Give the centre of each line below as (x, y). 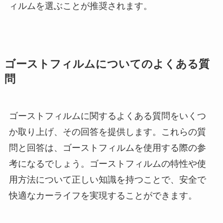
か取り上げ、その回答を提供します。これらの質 (107, 132)
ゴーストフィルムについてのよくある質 (107, 64)
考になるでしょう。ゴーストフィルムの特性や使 (107, 164)
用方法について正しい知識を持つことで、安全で (107, 180)
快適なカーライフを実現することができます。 (103, 196)
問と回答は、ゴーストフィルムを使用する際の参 (107, 148)
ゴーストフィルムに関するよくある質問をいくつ (107, 116)
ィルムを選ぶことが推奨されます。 (80, 6)
